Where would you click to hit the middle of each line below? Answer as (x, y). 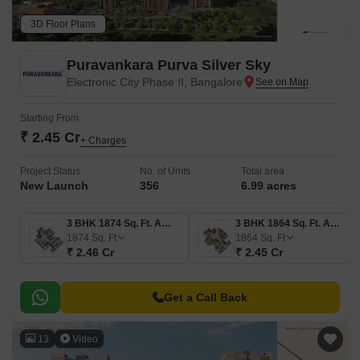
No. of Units (165, 171)
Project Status (50, 171)
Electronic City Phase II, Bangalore (155, 82)
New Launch (54, 186)
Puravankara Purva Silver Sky (169, 65)
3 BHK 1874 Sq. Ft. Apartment (166, 223)
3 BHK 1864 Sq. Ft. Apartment (335, 223)
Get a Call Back (206, 297)
